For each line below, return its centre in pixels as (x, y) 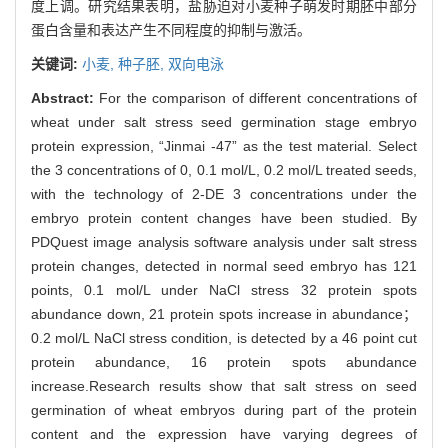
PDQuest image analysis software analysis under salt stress (224, 241)
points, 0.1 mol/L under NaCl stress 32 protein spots (224, 289)
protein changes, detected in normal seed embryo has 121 (224, 265)
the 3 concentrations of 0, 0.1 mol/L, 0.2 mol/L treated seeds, (224, 169)
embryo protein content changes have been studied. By (224, 217)
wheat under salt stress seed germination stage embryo (224, 121)
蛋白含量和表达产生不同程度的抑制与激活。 (171, 29)
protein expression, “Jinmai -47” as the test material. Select (224, 145)
